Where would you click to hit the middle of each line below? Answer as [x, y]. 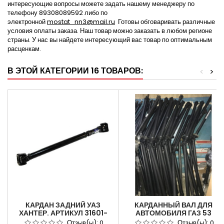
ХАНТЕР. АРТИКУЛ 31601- [63, 213]
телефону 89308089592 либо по [57, 13]
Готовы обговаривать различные [166, 22]
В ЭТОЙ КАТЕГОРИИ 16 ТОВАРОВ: [75, 71]
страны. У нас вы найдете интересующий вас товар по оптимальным [110, 40]
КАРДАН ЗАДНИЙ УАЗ [63, 205]
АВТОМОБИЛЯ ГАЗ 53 [173, 213]
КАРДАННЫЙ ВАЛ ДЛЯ [173, 205]
